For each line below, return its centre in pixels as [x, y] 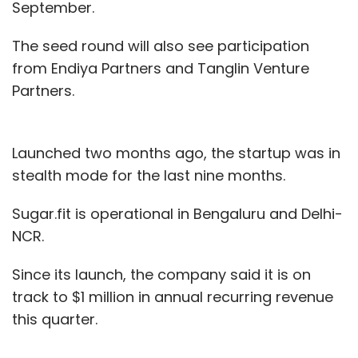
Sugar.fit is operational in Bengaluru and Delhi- [177, 214]
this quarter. [55, 319]
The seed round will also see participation [161, 46]
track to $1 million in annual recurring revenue [173, 297]
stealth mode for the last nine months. [149, 175]
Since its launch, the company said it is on [161, 274]
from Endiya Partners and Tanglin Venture [161, 68]
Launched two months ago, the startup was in [176, 153]
